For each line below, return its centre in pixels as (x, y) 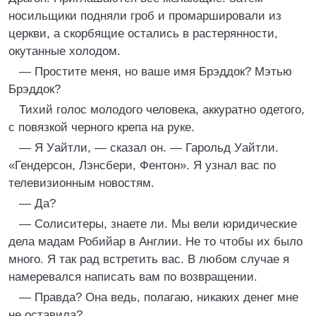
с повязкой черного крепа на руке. (102, 127)
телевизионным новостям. (81, 183)
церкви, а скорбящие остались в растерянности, (143, 34)
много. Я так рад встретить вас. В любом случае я (149, 259)
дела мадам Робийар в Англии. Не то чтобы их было (156, 242)
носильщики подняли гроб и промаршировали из (145, 16)
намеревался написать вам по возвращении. (133, 277)
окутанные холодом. (65, 51)
